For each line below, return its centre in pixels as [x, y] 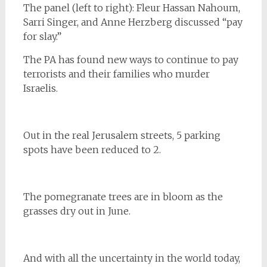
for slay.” [42, 36]
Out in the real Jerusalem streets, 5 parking [122, 135]
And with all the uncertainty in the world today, [131, 258]
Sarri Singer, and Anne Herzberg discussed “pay [133, 22]
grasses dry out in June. [77, 211]
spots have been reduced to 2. [92, 149]
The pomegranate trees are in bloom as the [123, 196]
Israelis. [40, 88]
